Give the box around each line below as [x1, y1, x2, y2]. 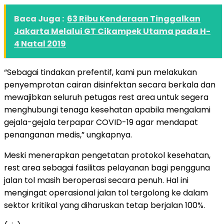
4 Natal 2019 [14, 37, 66, 49]
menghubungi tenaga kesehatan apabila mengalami [4, 103, 210, 115]
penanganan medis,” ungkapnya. [4, 128, 132, 140]
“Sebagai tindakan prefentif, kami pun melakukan [4, 66, 197, 78]
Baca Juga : [14, 12, 64, 24]
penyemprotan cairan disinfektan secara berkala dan [4, 78, 215, 90]
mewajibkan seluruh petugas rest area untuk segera [4, 91, 208, 103]
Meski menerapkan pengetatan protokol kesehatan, [4, 149, 210, 161]
